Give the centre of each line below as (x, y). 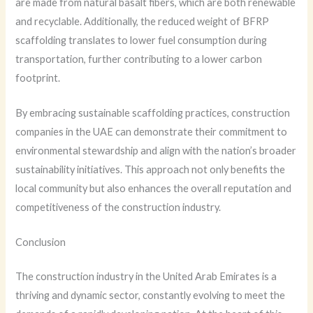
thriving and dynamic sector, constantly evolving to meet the (151, 296)
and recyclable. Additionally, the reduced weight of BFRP (143, 21)
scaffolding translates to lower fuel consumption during (141, 40)
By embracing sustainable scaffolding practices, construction (153, 112)
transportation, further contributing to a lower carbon (139, 59)
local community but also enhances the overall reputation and (154, 188)
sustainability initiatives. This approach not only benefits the (151, 169)
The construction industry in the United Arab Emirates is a (146, 277)
